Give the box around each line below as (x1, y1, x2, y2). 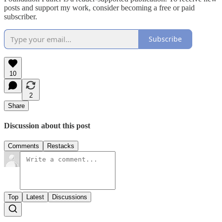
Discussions (52, 193, 87, 201)
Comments (8, 142, 39, 150)
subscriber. (4, 12, 37, 21)
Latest (26, 193, 44, 201)
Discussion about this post (4, 121, 90, 130)
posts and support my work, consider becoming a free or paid (4, 3, 195, 12)
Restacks (47, 142, 74, 150)
